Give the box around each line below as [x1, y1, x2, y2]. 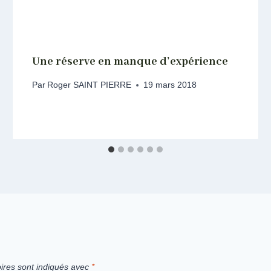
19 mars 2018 [143, 80, 197, 90]
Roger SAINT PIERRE [47, 80, 132, 90]
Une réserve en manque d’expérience [32, 54, 229, 69]
